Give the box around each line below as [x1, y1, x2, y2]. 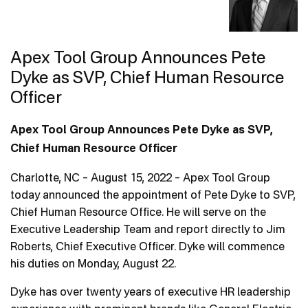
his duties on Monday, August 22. [10, 256, 176, 271]
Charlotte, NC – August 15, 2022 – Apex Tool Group [10, 170, 270, 185]
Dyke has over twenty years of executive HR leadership [10, 285, 291, 299]
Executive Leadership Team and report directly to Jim [10, 222, 285, 236]
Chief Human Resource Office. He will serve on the [10, 205, 266, 219]
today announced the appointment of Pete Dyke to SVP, [10, 188, 296, 202]
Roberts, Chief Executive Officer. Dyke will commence [10, 239, 285, 254]
